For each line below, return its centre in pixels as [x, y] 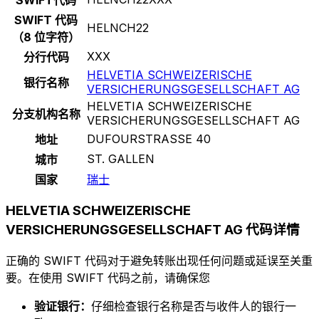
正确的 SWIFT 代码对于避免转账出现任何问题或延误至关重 [159, 261]
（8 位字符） [46, 37]
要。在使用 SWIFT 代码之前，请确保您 [108, 278]
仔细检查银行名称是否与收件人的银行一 [194, 307]
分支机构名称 [46, 114]
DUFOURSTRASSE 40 [149, 138]
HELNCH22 [118, 27]
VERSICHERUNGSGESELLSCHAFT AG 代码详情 [153, 230]
